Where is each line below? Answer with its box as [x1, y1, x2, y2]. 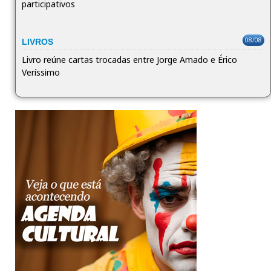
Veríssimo [21, 67, 60, 79]
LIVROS [21, 37, 53, 47]
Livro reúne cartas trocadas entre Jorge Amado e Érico [21, 54, 237, 66]
